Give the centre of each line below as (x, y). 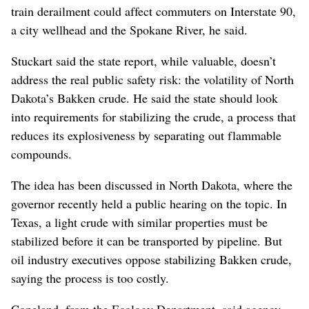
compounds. (41, 154)
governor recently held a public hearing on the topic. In (149, 204)
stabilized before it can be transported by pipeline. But (147, 241)
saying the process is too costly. (90, 278)
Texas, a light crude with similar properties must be (139, 222)
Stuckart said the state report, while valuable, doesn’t (143, 61)
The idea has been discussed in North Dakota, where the (152, 185)
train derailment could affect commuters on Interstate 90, (153, 11)
